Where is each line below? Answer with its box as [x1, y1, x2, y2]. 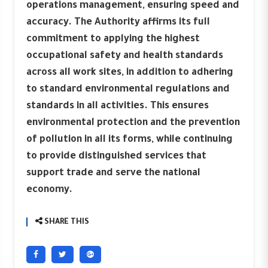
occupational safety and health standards [26, 50, 223, 62]
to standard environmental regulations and [26, 84, 230, 95]
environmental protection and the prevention [26, 117, 240, 129]
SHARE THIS [42, 218, 89, 227]
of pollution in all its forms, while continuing [26, 134, 233, 145]
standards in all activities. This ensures [26, 100, 209, 112]
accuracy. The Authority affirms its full [26, 17, 210, 28]
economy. [26, 184, 72, 196]
